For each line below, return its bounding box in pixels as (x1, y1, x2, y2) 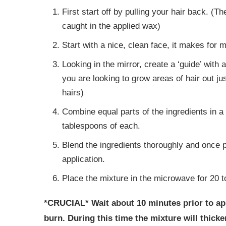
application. (62, 154, 105, 164)
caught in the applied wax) (62, 21, 160, 31)
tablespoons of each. (62, 121, 140, 131)
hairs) (62, 88, 84, 98)
